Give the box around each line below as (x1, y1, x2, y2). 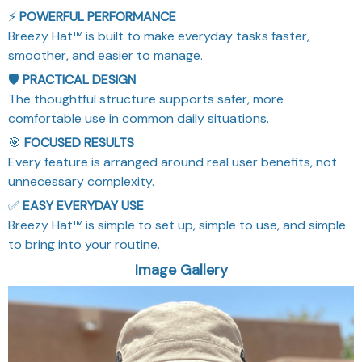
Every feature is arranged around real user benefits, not (8, 153, 337, 170)
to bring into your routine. (8, 235, 160, 253)
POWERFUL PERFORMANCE (19, 7, 176, 25)
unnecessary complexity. (8, 172, 154, 190)
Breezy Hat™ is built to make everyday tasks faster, (8, 27, 309, 44)
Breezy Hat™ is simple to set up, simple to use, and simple (8, 216, 346, 234)
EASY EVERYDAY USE (23, 196, 144, 214)
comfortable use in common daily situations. (8, 109, 269, 127)
